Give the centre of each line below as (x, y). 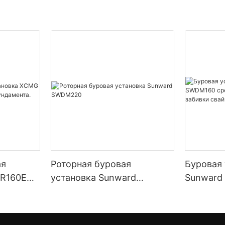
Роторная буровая (91, 164)
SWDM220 (74, 191)
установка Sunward (94, 178)
